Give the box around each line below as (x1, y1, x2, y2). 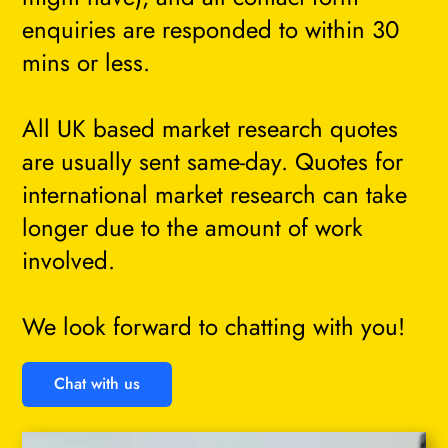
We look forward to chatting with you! (22, 308, 406, 344)
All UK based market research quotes (22, 110, 399, 146)
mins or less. (22, 44, 151, 80)
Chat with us (54, 372, 141, 396)
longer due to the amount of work (22, 209, 364, 245)
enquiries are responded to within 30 (22, 11, 400, 47)
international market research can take (22, 176, 408, 212)
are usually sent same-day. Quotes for (22, 143, 404, 179)
